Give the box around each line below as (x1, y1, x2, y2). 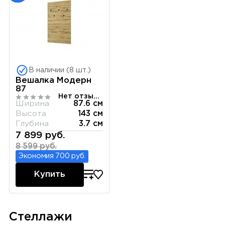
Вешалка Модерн (16, 76, 92, 84)
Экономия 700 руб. (19, 153, 85, 160)
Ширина (16, 100, 50, 107)
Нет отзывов (93, 93, 99, 100)
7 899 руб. (16, 131, 66, 140)
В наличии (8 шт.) (29, 67, 91, 73)
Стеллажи (9, 211, 72, 222)
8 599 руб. (16, 143, 57, 150)
